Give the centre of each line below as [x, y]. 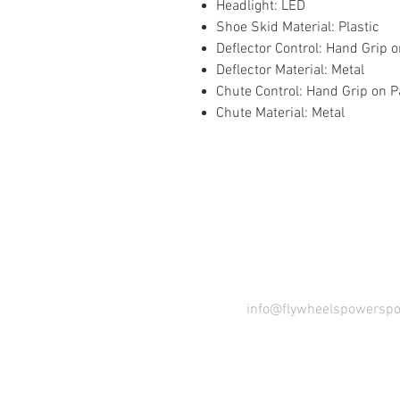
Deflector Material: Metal [290, 71]
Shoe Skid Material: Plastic [298, 28]
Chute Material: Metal [280, 113]
